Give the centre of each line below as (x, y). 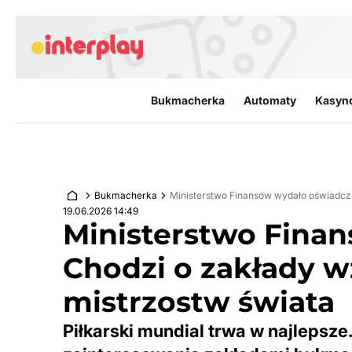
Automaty (269, 100)
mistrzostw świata (199, 302)
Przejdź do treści (64, 24)
